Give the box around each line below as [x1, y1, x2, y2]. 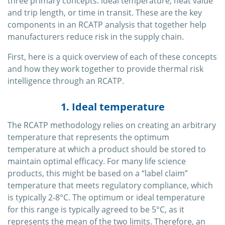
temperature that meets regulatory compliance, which [8, 180, 213, 191]
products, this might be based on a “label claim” [8, 168, 188, 179]
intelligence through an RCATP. [8, 75, 124, 87]
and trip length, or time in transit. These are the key [8, 7, 202, 19]
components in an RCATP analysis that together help [8, 19, 206, 31]
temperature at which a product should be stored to [8, 144, 206, 155]
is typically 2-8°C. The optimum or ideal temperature [8, 192, 205, 203]
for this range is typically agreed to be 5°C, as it [8, 204, 184, 215]
